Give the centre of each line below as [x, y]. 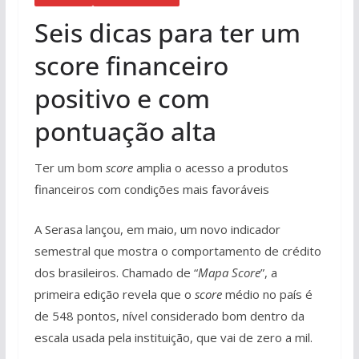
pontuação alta [125, 131]
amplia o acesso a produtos [212, 167]
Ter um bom [70, 167]
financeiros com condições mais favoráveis [151, 189]
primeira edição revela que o [114, 294]
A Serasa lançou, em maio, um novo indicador [157, 229]
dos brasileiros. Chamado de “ [116, 272]
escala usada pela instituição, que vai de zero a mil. [173, 337]
